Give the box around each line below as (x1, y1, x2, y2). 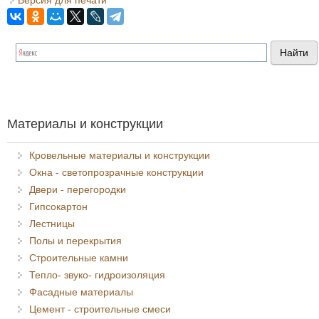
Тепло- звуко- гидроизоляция (29, 269, 165, 281)
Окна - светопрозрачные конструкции (29, 167, 204, 178)
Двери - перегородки (29, 184, 126, 195)
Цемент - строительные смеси (29, 303, 171, 315)
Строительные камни (29, 252, 128, 263)
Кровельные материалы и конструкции (29, 150, 210, 161)
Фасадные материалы (29, 286, 133, 298)
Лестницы (29, 218, 75, 229)
